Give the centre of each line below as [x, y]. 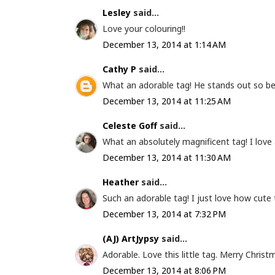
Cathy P [119, 69]
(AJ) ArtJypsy [132, 238]
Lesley [118, 13]
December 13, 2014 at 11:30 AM [167, 157]
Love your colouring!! [144, 29]
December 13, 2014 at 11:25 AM [167, 101]
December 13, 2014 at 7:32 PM [164, 214]
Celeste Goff [130, 126]
